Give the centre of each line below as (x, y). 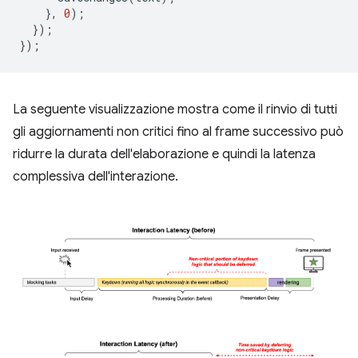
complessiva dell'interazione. (95, 177)
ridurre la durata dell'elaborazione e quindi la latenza (164, 155)
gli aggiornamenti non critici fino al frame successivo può (178, 132)
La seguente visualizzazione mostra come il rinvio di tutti (175, 110)
